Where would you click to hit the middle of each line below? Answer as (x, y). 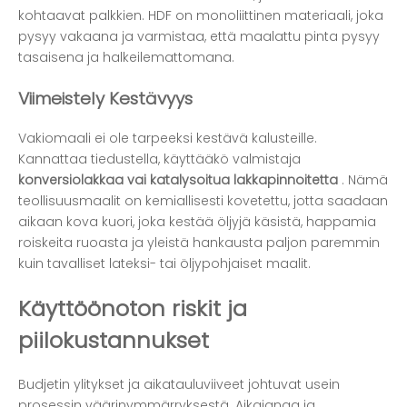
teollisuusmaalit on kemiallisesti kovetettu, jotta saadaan (203, 201)
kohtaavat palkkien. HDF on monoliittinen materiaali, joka (201, 15)
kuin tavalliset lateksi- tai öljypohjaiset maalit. (164, 264)
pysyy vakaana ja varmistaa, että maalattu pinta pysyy (199, 36)
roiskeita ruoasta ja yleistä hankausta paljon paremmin (199, 243)
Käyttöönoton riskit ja (133, 309)
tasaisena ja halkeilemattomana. (126, 57)
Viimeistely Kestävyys (105, 98)
